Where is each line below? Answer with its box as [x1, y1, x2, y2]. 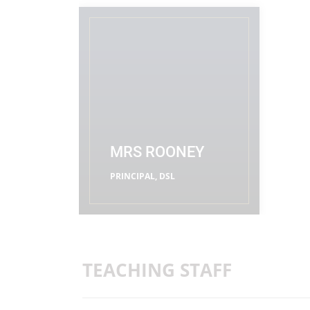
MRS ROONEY [110, 143, 204, 161]
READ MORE [110, 194, 167, 206]
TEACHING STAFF [82, 257, 232, 282]
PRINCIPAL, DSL [110, 170, 175, 182]
